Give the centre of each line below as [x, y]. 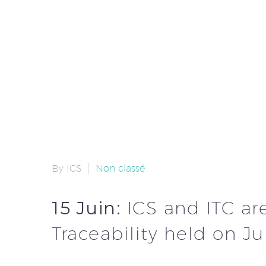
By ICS [67, 168]
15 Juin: [89, 208]
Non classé [120, 168]
